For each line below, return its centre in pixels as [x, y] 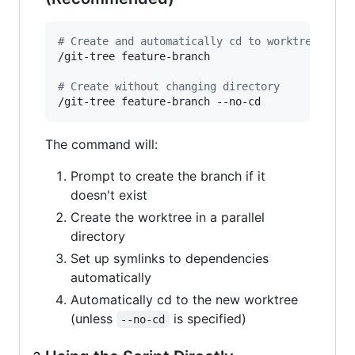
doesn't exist [109, 195]
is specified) [208, 319]
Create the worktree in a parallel [168, 218]
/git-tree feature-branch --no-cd [159, 102]
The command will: [101, 145]
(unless [94, 319]
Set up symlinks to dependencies [170, 259]
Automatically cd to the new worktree [184, 300]
